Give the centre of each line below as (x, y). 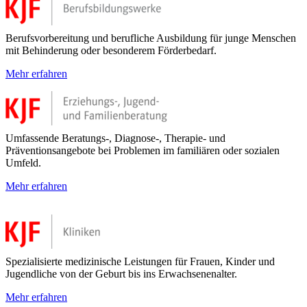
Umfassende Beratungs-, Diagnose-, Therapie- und (115, 138)
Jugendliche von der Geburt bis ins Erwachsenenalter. (121, 273)
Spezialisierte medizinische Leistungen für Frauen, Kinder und (140, 261)
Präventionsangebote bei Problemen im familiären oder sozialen (143, 150)
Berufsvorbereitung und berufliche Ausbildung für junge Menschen (151, 38)
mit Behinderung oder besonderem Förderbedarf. (111, 50)
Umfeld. (23, 162)
